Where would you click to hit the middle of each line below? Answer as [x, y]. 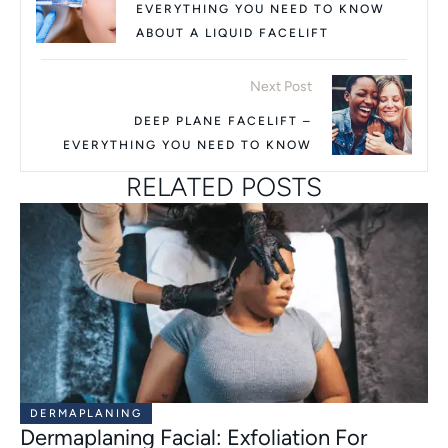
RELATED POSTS [224, 186]
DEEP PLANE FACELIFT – [223, 120]
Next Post [281, 86]
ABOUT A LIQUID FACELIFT [232, 32]
